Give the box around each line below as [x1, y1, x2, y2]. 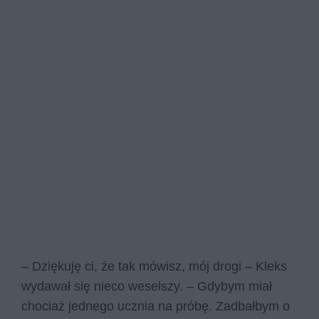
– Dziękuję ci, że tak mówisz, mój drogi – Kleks [21, 258, 287, 273]
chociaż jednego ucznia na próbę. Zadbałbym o [21, 298, 290, 313]
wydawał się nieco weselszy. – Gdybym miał [21, 278, 272, 293]
